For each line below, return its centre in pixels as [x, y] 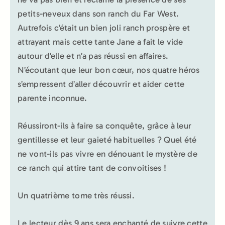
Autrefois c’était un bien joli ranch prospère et [104, 27]
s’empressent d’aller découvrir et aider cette [101, 84]
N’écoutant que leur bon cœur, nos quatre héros [109, 70]
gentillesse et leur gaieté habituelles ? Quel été [107, 139]
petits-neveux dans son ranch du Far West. [98, 13]
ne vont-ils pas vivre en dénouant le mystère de [108, 153]
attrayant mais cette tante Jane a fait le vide [100, 41]
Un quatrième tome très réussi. [76, 196]
